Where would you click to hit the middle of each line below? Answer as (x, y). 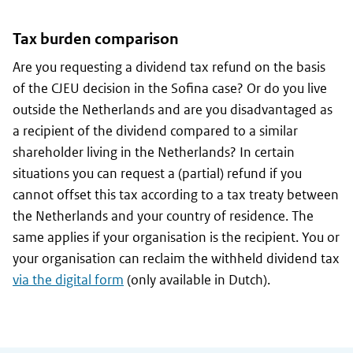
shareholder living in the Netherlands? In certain (154, 152)
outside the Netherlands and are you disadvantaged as (173, 110)
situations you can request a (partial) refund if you (157, 174)
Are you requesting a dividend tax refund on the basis (169, 67)
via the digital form (68, 280)
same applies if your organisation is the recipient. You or (176, 238)
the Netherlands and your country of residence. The (163, 216)
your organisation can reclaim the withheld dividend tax (176, 259)
